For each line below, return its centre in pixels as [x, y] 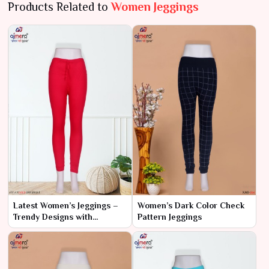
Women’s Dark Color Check [191, 205]
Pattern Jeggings [170, 216]
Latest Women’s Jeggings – [66, 205]
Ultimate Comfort [47, 228]
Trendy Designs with [53, 216]
